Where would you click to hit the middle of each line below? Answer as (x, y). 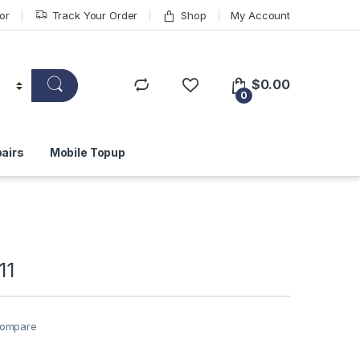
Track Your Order (95, 15)
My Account (260, 15)
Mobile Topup (88, 153)
